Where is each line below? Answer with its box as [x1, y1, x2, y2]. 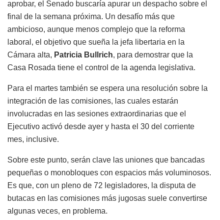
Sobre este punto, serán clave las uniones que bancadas [7, 156, 205, 165]
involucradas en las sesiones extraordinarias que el [7, 110, 186, 118]
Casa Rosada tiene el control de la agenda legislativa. [7, 63, 195, 72]
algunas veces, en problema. [7, 207, 108, 216]
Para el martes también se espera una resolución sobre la [7, 84, 208, 93]
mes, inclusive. [7, 135, 59, 144]
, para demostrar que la [113, 51, 193, 59]
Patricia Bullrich [54, 51, 113, 59]
